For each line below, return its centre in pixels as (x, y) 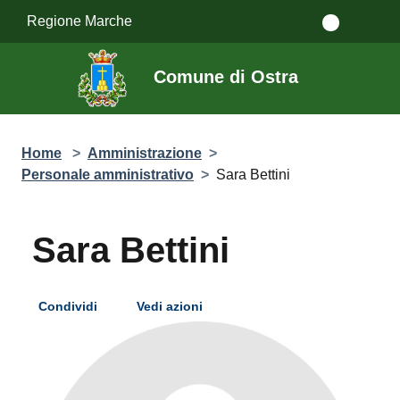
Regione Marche (79, 21)
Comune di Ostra (226, 77)
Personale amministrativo (108, 174)
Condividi (70, 307)
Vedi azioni (171, 307)
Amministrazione (145, 153)
